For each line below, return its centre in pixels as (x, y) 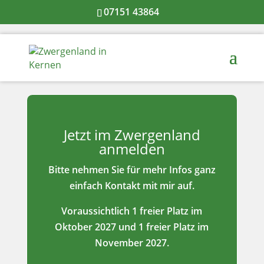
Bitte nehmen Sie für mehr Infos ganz (132, 170)
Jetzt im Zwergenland (132, 135)
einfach (87, 186)
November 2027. (132, 243)
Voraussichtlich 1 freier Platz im (132, 211)
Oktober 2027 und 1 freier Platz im (132, 227)
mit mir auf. (167, 186)
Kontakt (122, 186)
